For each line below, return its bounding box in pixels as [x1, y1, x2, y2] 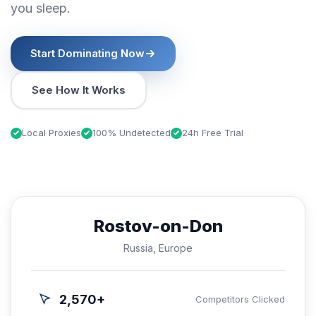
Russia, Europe [123, 242, 193, 254]
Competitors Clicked [195, 293, 285, 305]
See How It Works [32, 83, 126, 97]
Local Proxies [22, 127, 81, 138]
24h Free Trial [182, 127, 243, 138]
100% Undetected [92, 127, 171, 138]
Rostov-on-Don [93, 216, 223, 236]
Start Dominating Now [30, 47, 145, 60]
